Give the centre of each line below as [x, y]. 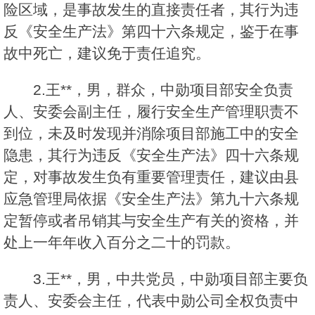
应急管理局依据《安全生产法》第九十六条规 [151, 199]
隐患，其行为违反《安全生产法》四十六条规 [151, 155]
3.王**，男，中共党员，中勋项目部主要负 [171, 279]
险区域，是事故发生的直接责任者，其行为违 [151, 10]
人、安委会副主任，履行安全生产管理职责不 [151, 112]
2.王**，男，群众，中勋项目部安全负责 [163, 90]
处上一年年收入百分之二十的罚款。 [122, 243]
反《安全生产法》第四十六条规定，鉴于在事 [151, 32]
